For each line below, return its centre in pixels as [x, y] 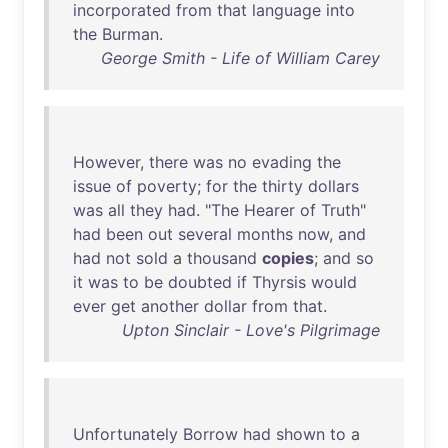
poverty [167, 186]
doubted [200, 282]
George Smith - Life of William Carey [240, 58]
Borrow [210, 434]
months [265, 234]
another [170, 306]
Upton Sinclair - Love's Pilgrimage [251, 330]
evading [282, 162]
